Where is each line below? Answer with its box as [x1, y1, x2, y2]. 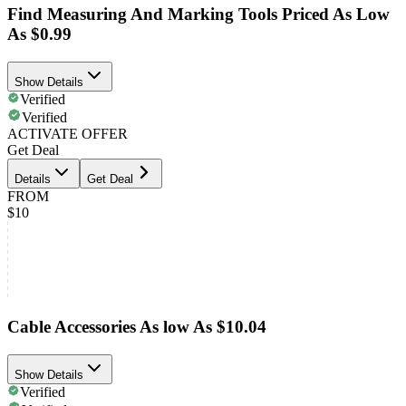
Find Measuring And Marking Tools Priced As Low [7, 4, 390, 24]
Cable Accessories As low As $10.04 [7, 317, 266, 337]
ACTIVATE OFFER [7, 125, 128, 141]
